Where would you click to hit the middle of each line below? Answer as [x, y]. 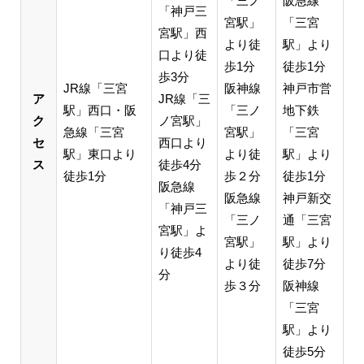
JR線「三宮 [95, 88]
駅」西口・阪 [100, 110]
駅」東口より [100, 154]
